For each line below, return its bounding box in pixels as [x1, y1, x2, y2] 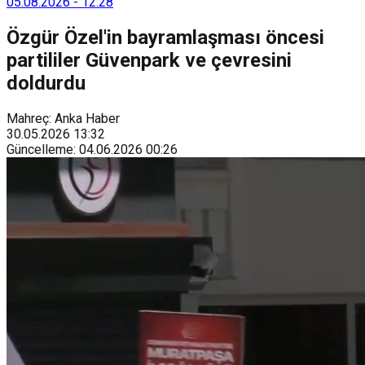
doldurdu [7, 71, 86, 95]
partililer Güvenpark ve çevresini [7, 48, 292, 72]
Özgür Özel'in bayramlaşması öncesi [7, 25, 324, 49]
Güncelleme [7, 141, 73, 157]
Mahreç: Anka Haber [7, 110, 120, 126]
